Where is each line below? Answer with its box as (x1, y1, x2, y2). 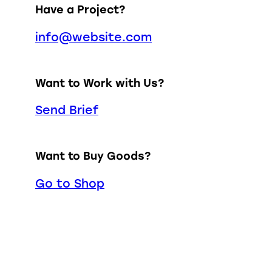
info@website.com (35, 30, 152, 44)
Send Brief (35, 103, 98, 118)
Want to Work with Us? (35, 76, 164, 89)
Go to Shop (35, 177, 104, 191)
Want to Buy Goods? (35, 149, 151, 163)
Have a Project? (35, 3, 125, 16)
